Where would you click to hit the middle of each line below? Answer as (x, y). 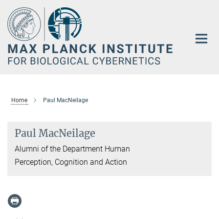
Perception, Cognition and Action (71, 162)
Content (16, 22)
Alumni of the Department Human (72, 149)
